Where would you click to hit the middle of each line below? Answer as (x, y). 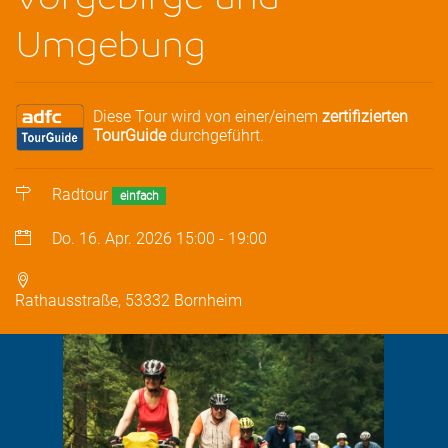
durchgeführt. (215, 135)
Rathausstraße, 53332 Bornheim (128, 301)
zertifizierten (365, 116)
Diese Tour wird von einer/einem (207, 116)
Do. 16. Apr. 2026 (112, 239)
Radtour (80, 195)
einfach (139, 196)
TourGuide (129, 135)
